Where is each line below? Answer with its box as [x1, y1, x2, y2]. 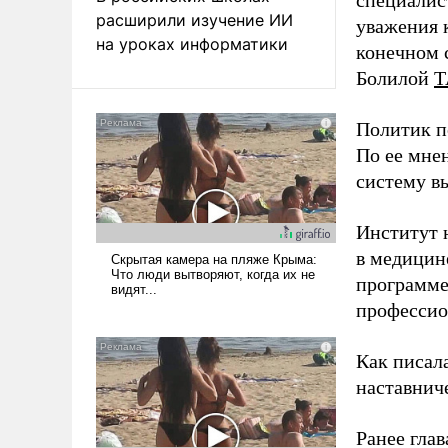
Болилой [356, 66, 434, 89]
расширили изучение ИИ [96, 9, 293, 30]
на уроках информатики [96, 33, 288, 54]
